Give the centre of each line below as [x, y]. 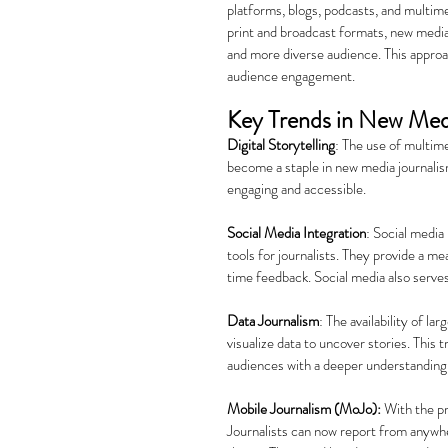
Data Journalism [273, 320]
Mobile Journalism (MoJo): [304, 408]
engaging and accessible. [296, 188]
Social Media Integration [296, 232]
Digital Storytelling [281, 144]
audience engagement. [291, 75]
